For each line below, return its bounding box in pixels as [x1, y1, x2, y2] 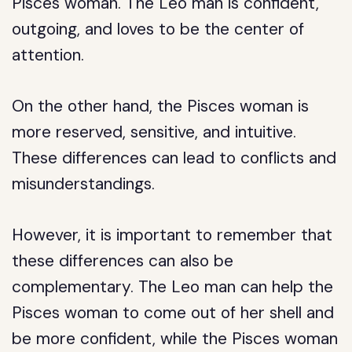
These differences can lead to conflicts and [12, 147, 337, 169]
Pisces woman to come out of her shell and [12, 302, 335, 324]
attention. [12, 44, 85, 66]
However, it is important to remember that [12, 224, 333, 246]
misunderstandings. [12, 173, 156, 195]
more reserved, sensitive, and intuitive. [12, 121, 297, 143]
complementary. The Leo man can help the [12, 276, 334, 298]
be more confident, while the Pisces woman [12, 328, 339, 350]
